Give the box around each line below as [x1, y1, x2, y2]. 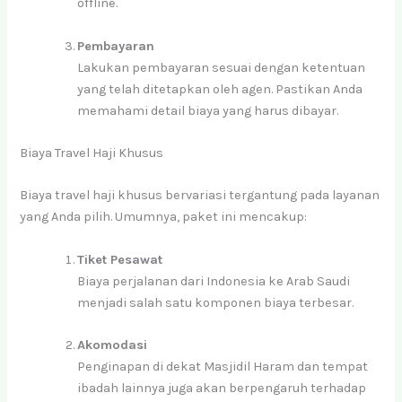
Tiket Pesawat [77, 251, 163, 267]
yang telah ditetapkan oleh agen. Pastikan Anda [77, 81, 363, 97]
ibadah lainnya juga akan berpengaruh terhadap [77, 380, 367, 396]
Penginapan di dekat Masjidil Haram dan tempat [77, 358, 369, 374]
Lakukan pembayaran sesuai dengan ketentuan [77, 59, 366, 75]
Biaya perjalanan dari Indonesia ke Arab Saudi [77, 273, 351, 289]
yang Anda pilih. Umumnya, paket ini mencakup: [20, 209, 308, 225]
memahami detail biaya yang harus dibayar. [77, 102, 339, 118]
